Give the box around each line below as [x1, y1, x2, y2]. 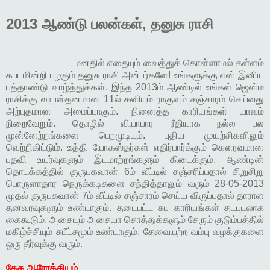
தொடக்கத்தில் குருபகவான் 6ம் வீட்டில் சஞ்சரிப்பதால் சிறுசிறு [6, 166, 264, 177]
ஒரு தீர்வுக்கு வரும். [6, 239, 83, 250]
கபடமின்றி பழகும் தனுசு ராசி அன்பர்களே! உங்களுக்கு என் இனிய [6, 70, 264, 81]
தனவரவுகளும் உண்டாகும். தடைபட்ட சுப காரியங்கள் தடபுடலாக [6, 202, 264, 213]
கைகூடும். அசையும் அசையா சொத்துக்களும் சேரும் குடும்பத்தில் [6, 215, 264, 225]
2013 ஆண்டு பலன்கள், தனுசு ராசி [6, 16, 213, 33]
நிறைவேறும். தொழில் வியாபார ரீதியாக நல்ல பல [6, 118, 264, 129]
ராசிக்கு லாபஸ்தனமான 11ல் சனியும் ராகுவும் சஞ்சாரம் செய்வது [6, 94, 264, 105]
